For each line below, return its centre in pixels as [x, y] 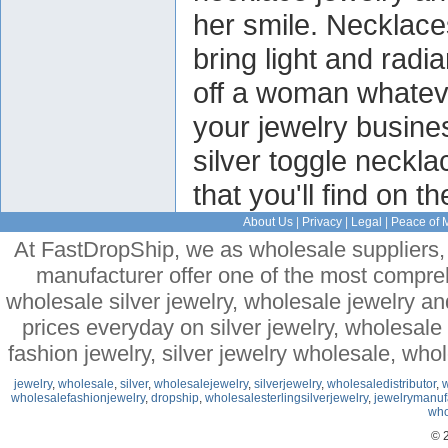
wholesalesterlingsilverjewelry [286, 398]
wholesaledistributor [381, 384]
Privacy [321, 222]
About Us [267, 222]
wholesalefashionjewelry [78, 398]
